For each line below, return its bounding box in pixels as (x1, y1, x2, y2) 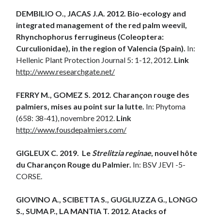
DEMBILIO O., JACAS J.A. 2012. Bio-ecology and (16, 8, 186, 18)
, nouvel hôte (151, 148, 198, 157)
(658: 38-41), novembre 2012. (16, 113, 117, 123)
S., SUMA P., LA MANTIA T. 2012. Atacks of (16, 206, 167, 216)
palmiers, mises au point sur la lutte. (16, 101, 145, 111)
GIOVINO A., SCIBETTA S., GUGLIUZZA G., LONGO (16, 194, 198, 204)
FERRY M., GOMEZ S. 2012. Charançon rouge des (16, 90, 190, 99)
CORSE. (16, 171, 43, 181)
